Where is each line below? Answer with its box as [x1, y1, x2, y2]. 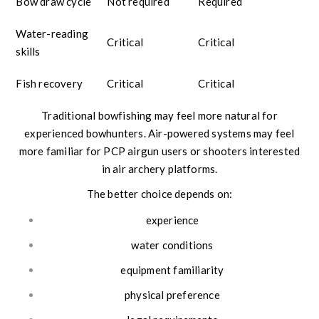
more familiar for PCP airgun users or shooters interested [19, 145, 300, 158]
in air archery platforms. [101, 162, 218, 176]
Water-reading [16, 27, 89, 41]
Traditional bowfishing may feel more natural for [41, 109, 278, 122]
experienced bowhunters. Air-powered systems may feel [24, 127, 295, 140]
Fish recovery [16, 77, 83, 90]
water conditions [131, 239, 214, 252]
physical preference [125, 288, 220, 302]
